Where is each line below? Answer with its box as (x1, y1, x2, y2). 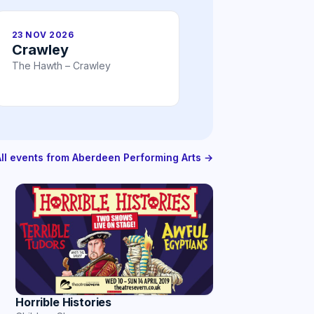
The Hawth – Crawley (12, 60, 111, 72)
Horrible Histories (15, 294, 112, 309)
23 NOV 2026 (12, 29, 74, 41)
